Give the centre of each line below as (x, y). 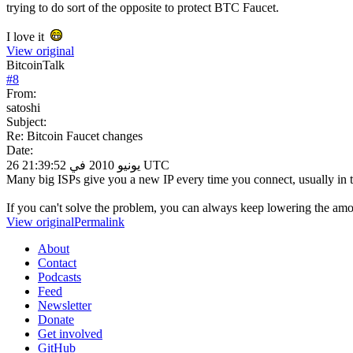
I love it (28, 36)
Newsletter (65, 305)
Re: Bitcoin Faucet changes (74, 136)
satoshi (23, 107)
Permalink (99, 221)
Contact (57, 262)
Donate (56, 319)
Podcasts (59, 277)
